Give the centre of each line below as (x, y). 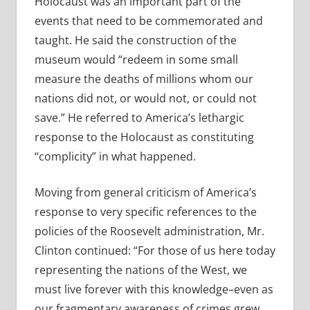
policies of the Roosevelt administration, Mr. (149, 231)
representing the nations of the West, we (140, 270)
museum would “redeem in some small (136, 60)
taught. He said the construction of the (135, 40)
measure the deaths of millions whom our (144, 79)
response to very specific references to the (145, 212)
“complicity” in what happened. (115, 157)
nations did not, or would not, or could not (145, 99)
